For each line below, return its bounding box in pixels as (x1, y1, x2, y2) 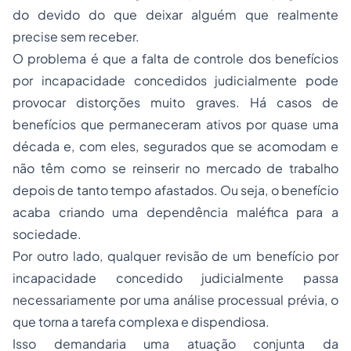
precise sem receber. (13, 28, 139, 45)
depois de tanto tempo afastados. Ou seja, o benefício (13, 182, 338, 198)
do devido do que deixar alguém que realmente (13, 6, 338, 23)
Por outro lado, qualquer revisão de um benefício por (13, 248, 338, 264)
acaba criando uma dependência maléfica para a (13, 204, 338, 220)
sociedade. (13, 226, 81, 242)
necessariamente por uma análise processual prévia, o (13, 291, 338, 308)
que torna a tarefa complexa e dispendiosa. (13, 313, 270, 330)
